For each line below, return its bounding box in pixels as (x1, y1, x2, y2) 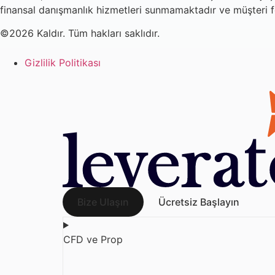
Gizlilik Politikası (25, 56, 101, 69)
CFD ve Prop (63, 233, 123, 246)
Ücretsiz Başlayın (158, 196, 239, 209)
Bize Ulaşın (77, 196, 129, 209)
